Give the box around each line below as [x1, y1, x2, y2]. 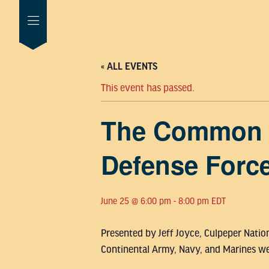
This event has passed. [101, 82, 195, 94]
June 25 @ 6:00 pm [101, 196, 171, 206]
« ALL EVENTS [101, 61, 157, 72]
